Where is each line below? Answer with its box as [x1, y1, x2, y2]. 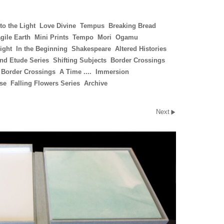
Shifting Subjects [53, 56, 106, 64]
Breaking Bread [108, 22, 156, 29]
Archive [84, 79, 107, 87]
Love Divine [39, 22, 76, 29]
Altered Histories [115, 45, 166, 52]
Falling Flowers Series [10, 79, 80, 87]
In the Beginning [16, 45, 67, 52]
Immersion [95, 68, 129, 75]
